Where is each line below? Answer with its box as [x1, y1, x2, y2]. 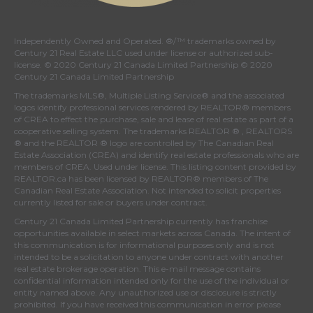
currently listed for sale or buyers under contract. [14, 197, 208, 208]
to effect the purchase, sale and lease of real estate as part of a [48, 114, 293, 124]
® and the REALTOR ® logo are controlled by [14, 138, 198, 148]
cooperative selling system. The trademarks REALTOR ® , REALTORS [14, 126, 292, 136]
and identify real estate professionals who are [119, 150, 299, 160]
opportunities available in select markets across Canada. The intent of [14, 228, 291, 238]
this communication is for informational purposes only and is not [14, 240, 275, 250]
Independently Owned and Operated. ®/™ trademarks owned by [14, 36, 276, 46]
